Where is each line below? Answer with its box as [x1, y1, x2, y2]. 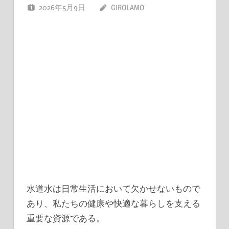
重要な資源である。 [27, 212, 105, 223]
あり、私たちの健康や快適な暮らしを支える [27, 197, 200, 209]
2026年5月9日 [39, 2, 85, 12]
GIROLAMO [110, 2, 144, 12]
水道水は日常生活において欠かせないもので [27, 182, 200, 194]
